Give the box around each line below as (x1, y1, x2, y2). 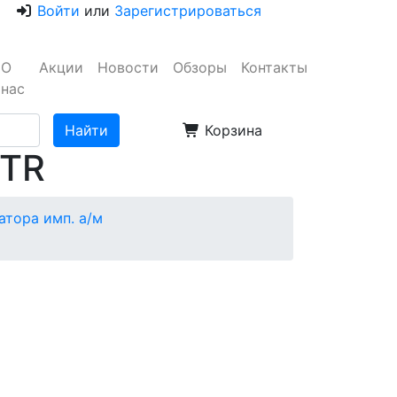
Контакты (241, 58, 307, 76)
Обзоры (173, 58, 227, 76)
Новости (97, 58, 159, 76)
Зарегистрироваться (114, 2, 261, 19)
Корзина (200, 121, 262, 139)
